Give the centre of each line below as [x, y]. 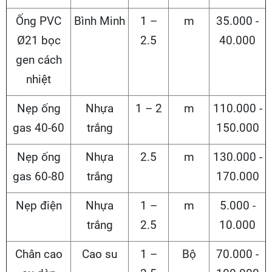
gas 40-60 [39, 128]
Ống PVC [39, 21]
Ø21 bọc [39, 41]
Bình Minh [100, 21]
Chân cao [39, 254]
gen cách [39, 60]
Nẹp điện [39, 206]
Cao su [100, 254]
